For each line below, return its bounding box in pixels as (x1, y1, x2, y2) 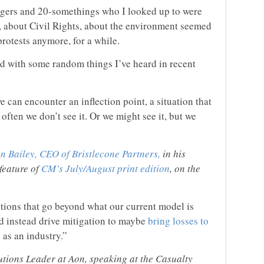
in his (160, 147, 186, 161)
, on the (170, 161, 200, 176)
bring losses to (148, 214, 209, 228)
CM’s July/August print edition (41, 161, 170, 176)
